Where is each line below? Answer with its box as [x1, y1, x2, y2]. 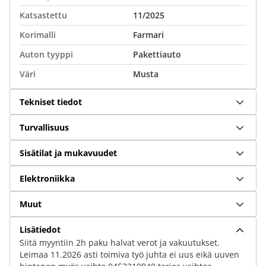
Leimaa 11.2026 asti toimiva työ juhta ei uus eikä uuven [20, 249, 239, 260]
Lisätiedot [20, 223, 61, 235]
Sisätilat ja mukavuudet [20, 147, 117, 159]
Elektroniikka [20, 172, 75, 184]
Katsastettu [20, 9, 67, 21]
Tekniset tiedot [20, 96, 82, 107]
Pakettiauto [133, 49, 181, 60]
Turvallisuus [20, 121, 69, 133]
